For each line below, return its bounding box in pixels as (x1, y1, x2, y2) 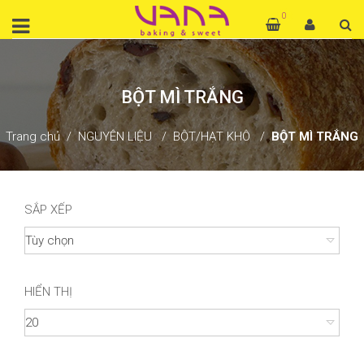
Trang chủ (6, 129, 60, 144)
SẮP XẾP (24, 202, 72, 217)
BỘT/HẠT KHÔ (173, 129, 250, 144)
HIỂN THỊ (24, 284, 72, 299)
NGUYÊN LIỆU (78, 129, 152, 144)
